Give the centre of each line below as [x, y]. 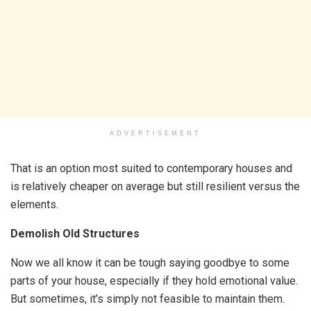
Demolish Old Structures [75, 234]
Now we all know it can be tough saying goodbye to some [150, 263]
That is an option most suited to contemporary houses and [151, 168]
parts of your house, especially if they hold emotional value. [154, 281]
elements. [34, 204]
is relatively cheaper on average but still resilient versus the [155, 186]
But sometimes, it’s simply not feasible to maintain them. [148, 299]
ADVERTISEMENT [155, 133]
